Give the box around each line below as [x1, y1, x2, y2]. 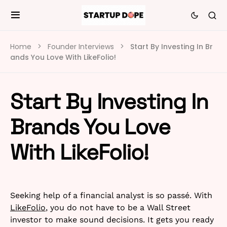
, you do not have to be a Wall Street [46, 203, 191, 212]
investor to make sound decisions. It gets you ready [10, 215, 214, 224]
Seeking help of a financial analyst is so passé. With [10, 191, 212, 200]
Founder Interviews [48, 42, 114, 52]
